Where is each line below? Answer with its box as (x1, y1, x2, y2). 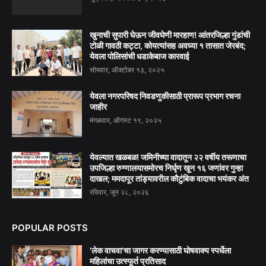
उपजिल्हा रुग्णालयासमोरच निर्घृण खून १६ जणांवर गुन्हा (90, 162, 243, 173)
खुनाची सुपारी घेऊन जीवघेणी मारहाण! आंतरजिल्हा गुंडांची (90, 29, 250, 40)
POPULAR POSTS (12, 221, 88, 233)
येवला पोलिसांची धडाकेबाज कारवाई (90, 50, 189, 61)
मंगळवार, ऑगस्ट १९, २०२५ (90, 115, 161, 125)
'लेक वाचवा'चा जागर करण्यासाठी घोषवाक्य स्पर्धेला (90, 245, 231, 255)
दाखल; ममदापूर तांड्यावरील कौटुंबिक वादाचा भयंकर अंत (90, 173, 249, 183)
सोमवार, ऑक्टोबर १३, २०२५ (90, 65, 164, 74)
